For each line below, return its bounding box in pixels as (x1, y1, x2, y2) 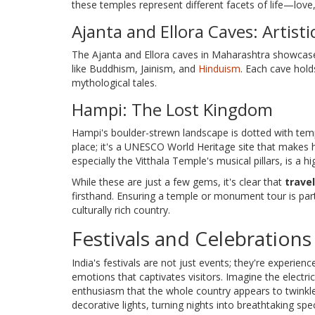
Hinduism (198, 61, 240, 75)
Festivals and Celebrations (72, 224, 311, 252)
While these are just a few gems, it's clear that (72, 174, 285, 188)
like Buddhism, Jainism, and (72, 61, 198, 75)
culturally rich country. (72, 202, 170, 217)
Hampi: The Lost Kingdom (72, 97, 273, 121)
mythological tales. (72, 75, 157, 89)
